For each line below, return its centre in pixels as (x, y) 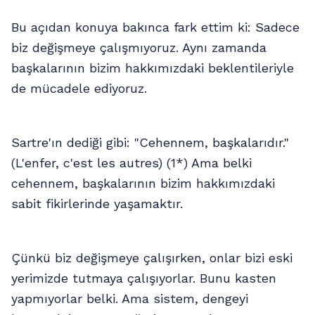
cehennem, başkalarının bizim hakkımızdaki (143, 183)
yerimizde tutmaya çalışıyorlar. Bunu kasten (144, 278)
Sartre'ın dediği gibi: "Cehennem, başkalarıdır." (150, 142)
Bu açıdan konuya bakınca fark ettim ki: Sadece (155, 27)
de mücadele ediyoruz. (79, 88)
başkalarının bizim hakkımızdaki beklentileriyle (153, 68)
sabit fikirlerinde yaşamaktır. (97, 204)
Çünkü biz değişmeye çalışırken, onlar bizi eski (152, 258)
